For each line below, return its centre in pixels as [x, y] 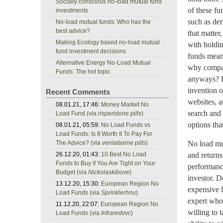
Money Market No [125, 105]
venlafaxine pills [124, 143]
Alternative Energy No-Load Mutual [103, 63]
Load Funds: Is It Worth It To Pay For [104, 134]
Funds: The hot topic [83, 72]
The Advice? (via [79, 143]
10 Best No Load [124, 154]
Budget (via [72, 172]
